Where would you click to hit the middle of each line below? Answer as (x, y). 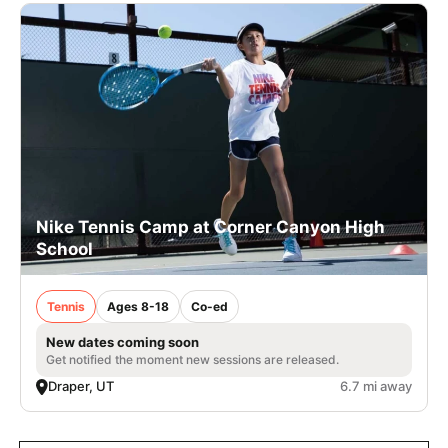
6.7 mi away (376, 386)
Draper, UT (81, 386)
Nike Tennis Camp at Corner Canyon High (210, 227)
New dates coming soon (122, 342)
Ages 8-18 (138, 307)
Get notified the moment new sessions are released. (192, 360)
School (64, 249)
